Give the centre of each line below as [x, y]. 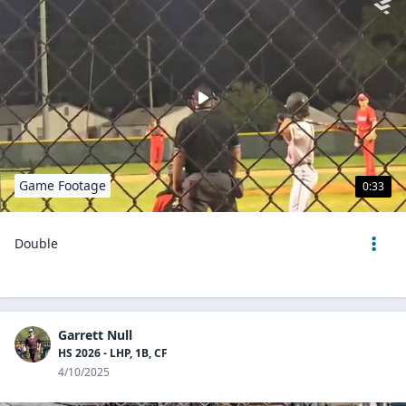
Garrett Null [95, 335]
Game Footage [63, 185]
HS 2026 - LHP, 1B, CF [113, 353]
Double [36, 243]
